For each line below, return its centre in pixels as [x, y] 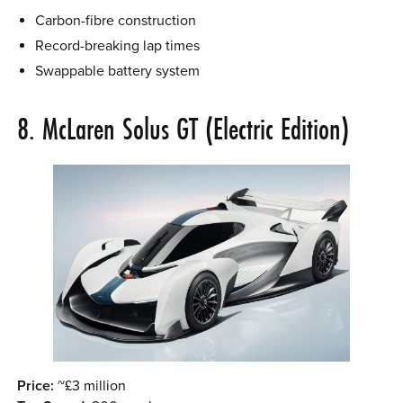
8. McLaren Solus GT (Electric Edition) [184, 128]
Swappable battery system [117, 72]
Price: [36, 386]
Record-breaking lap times [117, 46]
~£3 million [90, 386]
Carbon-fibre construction [115, 21]
